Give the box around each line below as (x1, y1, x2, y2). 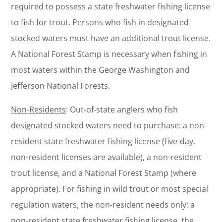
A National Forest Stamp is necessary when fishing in (11, 49, 207, 60)
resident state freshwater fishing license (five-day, (11, 136, 195, 147)
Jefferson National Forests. (11, 80, 110, 92)
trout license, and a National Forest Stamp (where (11, 167, 196, 179)
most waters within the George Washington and (11, 64, 190, 76)
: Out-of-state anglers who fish (66, 104, 178, 115)
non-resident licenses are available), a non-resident (11, 152, 202, 163)
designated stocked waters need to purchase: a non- (11, 120, 207, 131)
